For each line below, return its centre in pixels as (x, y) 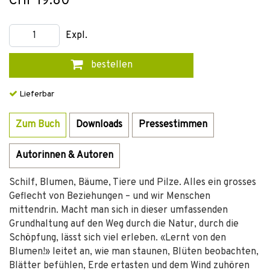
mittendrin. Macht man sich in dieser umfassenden (118, 210)
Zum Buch (38, 125)
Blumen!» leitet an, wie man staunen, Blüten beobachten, (134, 252)
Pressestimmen (173, 125)
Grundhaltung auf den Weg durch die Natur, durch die (124, 224)
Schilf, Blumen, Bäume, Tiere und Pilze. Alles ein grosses (133, 183)
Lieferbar (36, 94)
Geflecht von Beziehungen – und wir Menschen (110, 196)
